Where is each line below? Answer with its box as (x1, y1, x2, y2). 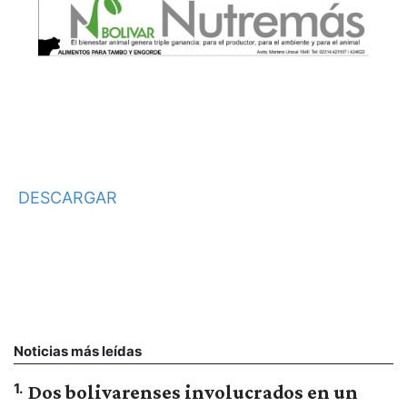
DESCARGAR (18, 187, 117, 207)
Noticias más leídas (14, 342, 142, 360)
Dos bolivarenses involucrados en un (28, 380, 358, 403)
